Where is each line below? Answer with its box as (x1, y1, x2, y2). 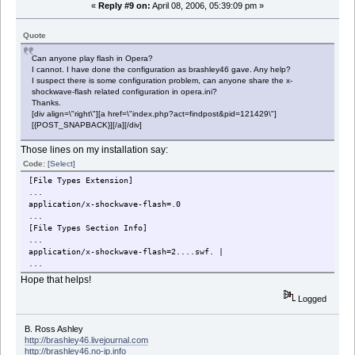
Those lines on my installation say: (21, 144, 169, 156)
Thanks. (32, 98, 62, 108)
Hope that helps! (21, 274, 92, 286)
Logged (296, 294, 327, 304)
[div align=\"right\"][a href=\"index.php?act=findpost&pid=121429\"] (32, 109, 277, 119)
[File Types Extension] (29, 176, 134, 185)
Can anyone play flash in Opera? (32, 54, 154, 63)
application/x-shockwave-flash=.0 (29, 200, 181, 209)
